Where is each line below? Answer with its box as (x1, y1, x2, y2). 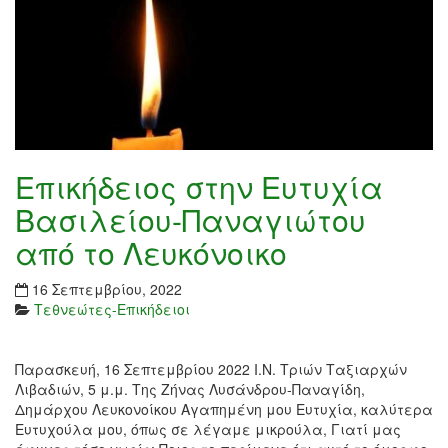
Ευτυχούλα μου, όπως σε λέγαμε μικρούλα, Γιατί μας (15, 419, 401, 440)
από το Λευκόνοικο (15, 231, 287, 275)
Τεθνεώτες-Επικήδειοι (34, 299, 190, 320)
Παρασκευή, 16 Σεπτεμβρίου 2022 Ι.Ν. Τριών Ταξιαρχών (15, 359, 407, 380)
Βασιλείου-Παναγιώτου (15, 198, 366, 242)
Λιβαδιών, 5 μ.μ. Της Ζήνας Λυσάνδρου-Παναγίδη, (15, 379, 365, 400)
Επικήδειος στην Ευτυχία (15, 165, 383, 209)
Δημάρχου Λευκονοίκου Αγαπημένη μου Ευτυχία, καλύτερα (15, 399, 433, 420)
